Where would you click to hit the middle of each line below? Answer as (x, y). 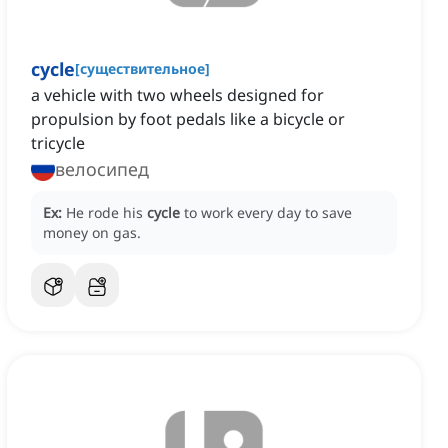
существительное (142, 69)
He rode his (106, 213)
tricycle (58, 143)
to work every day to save (268, 213)
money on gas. (92, 233)
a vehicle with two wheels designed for (177, 95)
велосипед (102, 169)
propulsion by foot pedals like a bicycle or (188, 119)
